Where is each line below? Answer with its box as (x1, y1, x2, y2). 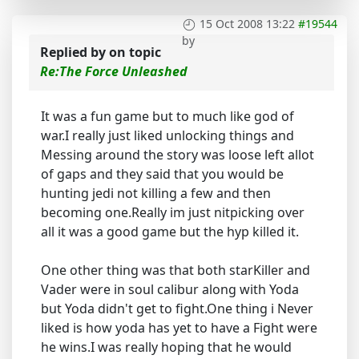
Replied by (40, 43, 109, 62)
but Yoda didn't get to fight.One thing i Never (41, 300, 313, 318)
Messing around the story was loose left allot (41, 146, 314, 164)
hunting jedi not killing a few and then (41, 184, 271, 203)
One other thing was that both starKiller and (41, 261, 310, 280)
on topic (109, 43, 161, 62)
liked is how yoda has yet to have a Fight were (41, 319, 317, 337)
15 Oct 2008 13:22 (200, 16, 295, 32)
